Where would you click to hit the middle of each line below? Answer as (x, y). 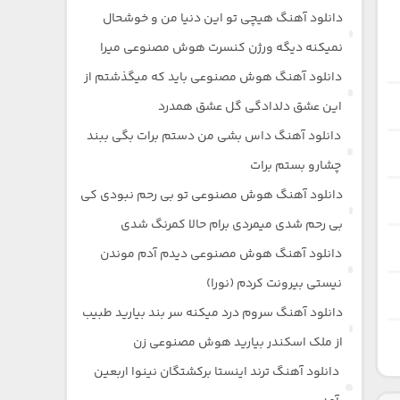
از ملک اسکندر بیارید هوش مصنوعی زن (237, 343)
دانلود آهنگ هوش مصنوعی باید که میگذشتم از (213, 78)
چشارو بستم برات (296, 167)
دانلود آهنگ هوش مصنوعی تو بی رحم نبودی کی (211, 196)
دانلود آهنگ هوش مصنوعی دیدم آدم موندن (221, 255)
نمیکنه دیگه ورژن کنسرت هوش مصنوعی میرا (221, 49)
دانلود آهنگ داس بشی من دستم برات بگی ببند (214, 137)
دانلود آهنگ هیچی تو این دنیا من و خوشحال (222, 19)
